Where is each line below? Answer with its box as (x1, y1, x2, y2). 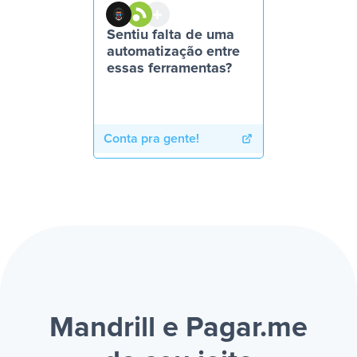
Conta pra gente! (104, 132, 199, 145)
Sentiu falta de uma (107, 28, 234, 42)
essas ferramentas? (107, 61, 232, 76)
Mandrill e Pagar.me (49, 314, 308, 343)
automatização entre (107, 45, 240, 59)
